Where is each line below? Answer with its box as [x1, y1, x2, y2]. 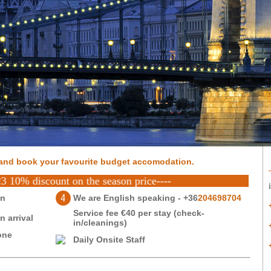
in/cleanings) [73, 218, 127, 227]
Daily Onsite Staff [73, 235, 145, 244]
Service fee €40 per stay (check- [73, 208, 204, 218]
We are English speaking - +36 [73, 193, 198, 203]
